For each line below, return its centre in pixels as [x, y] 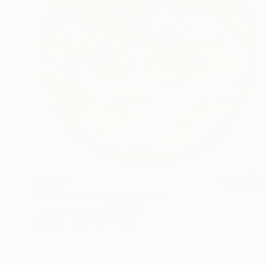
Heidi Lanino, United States [86, 209]
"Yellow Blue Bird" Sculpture [99, 196]
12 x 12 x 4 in [106, 222]
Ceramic [49, 222]
